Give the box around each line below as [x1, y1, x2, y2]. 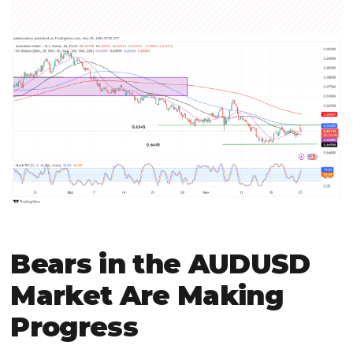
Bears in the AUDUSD [10, 247, 310, 281]
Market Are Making [10, 279, 283, 313]
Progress [10, 310, 138, 344]
